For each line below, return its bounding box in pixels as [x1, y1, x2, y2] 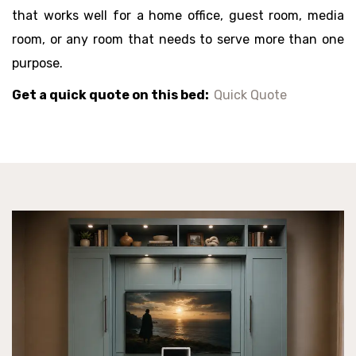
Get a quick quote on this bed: [12, 87, 214, 103]
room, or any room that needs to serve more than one [12, 32, 344, 47]
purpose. [12, 56, 63, 71]
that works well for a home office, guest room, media [12, 8, 344, 23]
